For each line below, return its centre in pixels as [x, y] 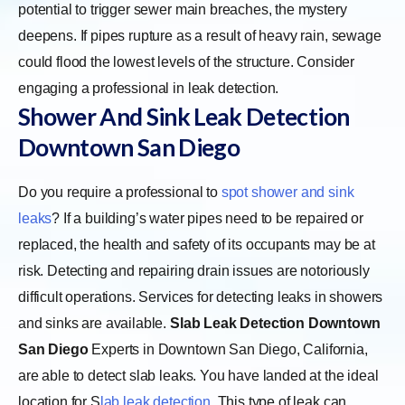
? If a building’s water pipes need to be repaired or [207, 218]
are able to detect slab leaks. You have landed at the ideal [198, 375]
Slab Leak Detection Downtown [275, 323]
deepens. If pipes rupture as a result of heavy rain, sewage [200, 35]
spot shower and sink [287, 192]
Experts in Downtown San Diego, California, [230, 349]
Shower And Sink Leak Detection [184, 116]
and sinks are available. [93, 323]
